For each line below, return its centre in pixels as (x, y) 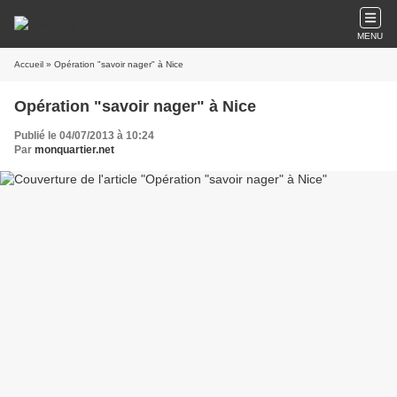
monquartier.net (74, 150)
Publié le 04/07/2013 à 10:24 (84, 136)
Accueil (29, 64)
